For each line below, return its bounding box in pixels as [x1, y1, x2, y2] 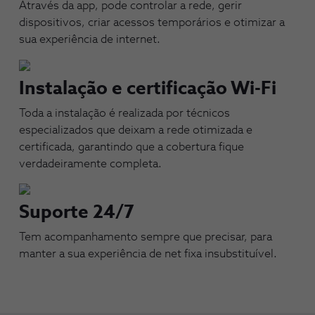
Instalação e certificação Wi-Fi [19, 79, 276, 98]
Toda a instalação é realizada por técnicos [19, 107, 230, 119]
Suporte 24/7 [19, 204, 134, 222]
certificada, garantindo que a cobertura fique [19, 141, 244, 153]
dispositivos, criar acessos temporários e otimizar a [19, 16, 285, 28]
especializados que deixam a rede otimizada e [19, 124, 252, 136]
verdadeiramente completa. [19, 157, 162, 169]
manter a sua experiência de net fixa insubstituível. [19, 248, 277, 260]
